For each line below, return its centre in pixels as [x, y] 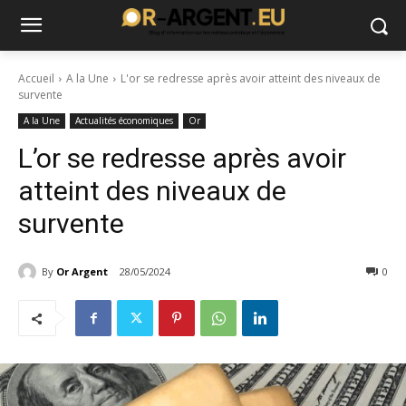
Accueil [36, 78]
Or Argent [82, 271]
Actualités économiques [124, 121]
